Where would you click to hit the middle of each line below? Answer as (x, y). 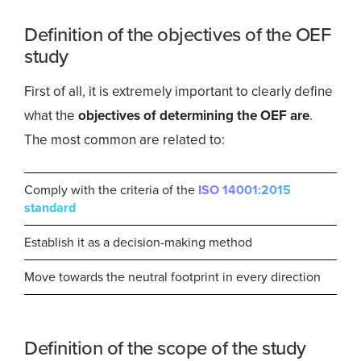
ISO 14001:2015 (245, 190)
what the (51, 116)
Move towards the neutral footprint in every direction (172, 277)
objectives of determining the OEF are (194, 116)
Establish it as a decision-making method (138, 243)
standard (50, 208)
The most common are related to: (124, 140)
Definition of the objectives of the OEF (178, 35)
